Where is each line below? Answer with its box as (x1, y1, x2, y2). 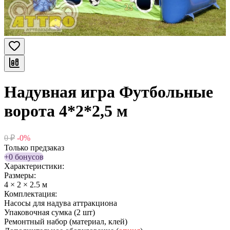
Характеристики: (4, 161, 64, 170)
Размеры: (4, 170, 36, 180)
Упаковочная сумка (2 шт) (4, 207, 95, 217)
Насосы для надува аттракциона (4, 198, 117, 207)
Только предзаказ (4, 143, 64, 152)
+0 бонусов (4, 152, 44, 161)
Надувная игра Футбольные (4, 83, 213, 102)
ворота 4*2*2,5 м (4, 102, 128, 121)
